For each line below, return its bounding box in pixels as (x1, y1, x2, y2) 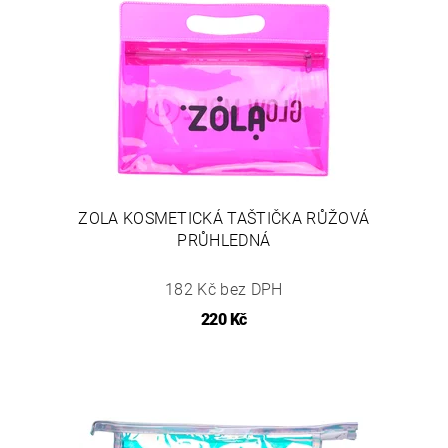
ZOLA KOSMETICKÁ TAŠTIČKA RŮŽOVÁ (78, 209, 370, 229)
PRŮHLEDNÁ (177, 231, 271, 251)
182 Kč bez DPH (165, 280, 283, 300)
